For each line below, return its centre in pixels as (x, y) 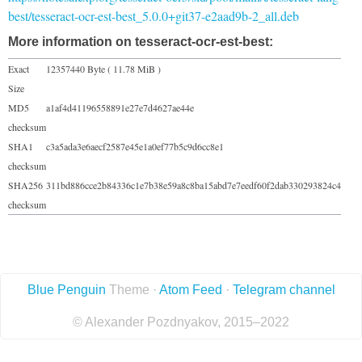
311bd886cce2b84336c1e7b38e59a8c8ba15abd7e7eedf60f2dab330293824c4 (194, 185)
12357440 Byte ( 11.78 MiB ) (103, 68)
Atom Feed (190, 289)
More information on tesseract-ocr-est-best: (141, 41)
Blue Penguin (66, 289)
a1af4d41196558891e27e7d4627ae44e (120, 107)
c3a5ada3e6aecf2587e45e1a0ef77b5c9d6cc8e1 (135, 146)
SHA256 (25, 185)
